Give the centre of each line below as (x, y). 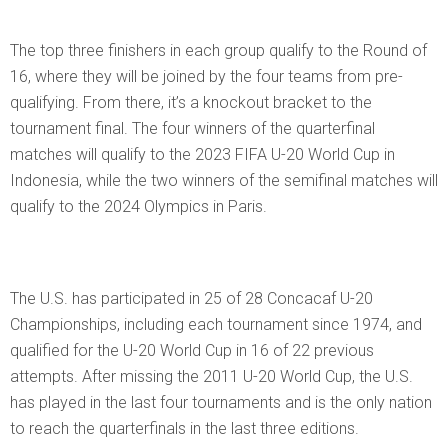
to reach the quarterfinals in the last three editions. (184, 428)
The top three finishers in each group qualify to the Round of (218, 50)
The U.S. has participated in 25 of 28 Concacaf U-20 (191, 298)
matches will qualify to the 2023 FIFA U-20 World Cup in (202, 154)
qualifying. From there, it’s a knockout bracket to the (191, 102)
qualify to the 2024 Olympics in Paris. (138, 206)
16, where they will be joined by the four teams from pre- (206, 76)
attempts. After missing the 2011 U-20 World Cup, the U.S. (211, 376)
